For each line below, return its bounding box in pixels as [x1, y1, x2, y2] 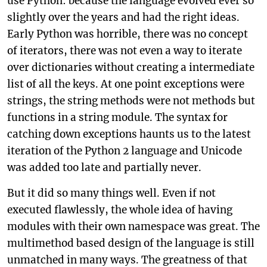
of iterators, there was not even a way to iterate [7, 44, 242, 57]
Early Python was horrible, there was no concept [7, 27, 248, 41]
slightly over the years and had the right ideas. [7, 11, 240, 24]
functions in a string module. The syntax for [7, 111, 228, 124]
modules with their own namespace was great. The [7, 220, 260, 233]
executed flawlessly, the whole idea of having [7, 203, 232, 216]
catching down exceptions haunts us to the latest [7, 128, 251, 141]
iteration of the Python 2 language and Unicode [7, 144, 242, 157]
